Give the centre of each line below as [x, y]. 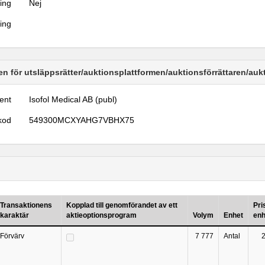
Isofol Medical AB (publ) [73, 99]
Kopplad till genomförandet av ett [122, 205]
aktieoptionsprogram [101, 215]
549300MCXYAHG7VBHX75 [82, 120]
